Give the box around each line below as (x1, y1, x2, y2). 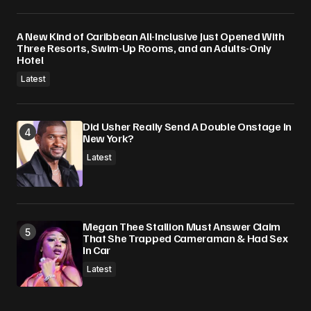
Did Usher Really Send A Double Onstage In (83, 119, 292, 134)
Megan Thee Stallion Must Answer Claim (83, 219, 281, 234)
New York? (83, 131, 135, 146)
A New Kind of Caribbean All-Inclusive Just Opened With (17, 29, 285, 44)
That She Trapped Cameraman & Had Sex (83, 231, 288, 246)
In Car (83, 243, 111, 258)
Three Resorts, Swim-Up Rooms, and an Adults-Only (17, 41, 271, 56)
